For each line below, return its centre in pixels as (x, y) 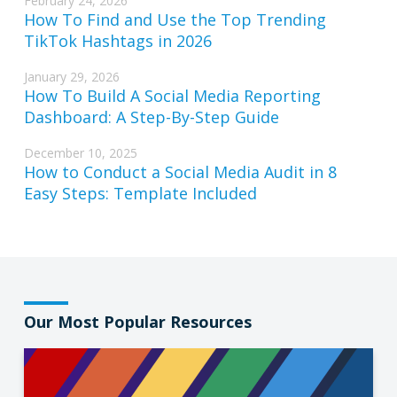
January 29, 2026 (71, 77)
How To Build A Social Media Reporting (172, 96)
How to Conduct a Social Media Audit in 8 (180, 172)
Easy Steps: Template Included (140, 194)
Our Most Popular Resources (137, 322)
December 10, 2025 (80, 153)
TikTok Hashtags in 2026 (117, 41)
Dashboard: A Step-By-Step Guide (151, 117)
